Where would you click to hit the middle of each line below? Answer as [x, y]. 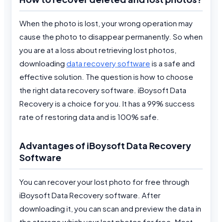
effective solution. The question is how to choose [106, 77]
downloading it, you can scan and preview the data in [110, 208]
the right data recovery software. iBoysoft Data [103, 90]
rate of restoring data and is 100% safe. [89, 117]
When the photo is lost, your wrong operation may [106, 23]
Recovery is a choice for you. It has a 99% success [107, 104]
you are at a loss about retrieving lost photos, [98, 50]
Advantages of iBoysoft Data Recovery [105, 145]
